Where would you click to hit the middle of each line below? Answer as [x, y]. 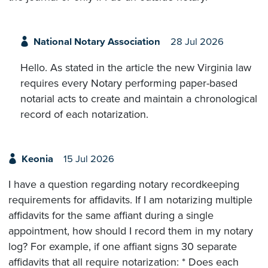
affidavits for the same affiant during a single [111, 216]
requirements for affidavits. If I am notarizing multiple [130, 200]
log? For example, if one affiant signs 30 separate [123, 247]
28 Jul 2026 [197, 42]
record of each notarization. [84, 114]
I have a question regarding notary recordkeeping [124, 185]
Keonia [37, 159]
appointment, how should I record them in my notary [131, 231]
